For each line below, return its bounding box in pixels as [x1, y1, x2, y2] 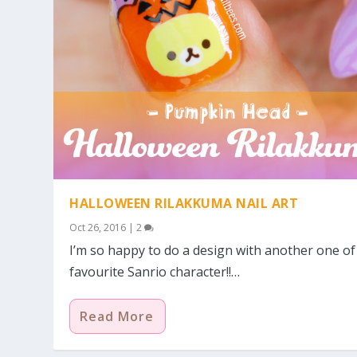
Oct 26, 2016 [69, 221, 127, 235]
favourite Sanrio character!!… [69, 263, 241, 281]
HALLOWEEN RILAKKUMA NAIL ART [69, 194, 299, 213]
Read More [80, 308, 155, 326]
